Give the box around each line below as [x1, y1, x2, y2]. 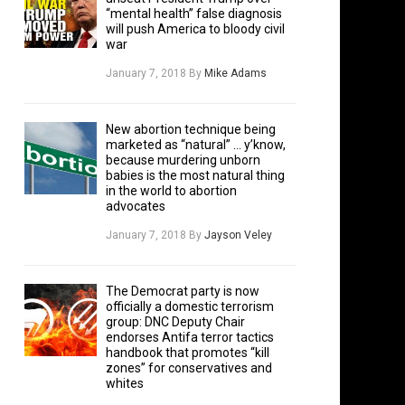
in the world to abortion [106, 184, 237, 199]
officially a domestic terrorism [106, 299, 274, 315]
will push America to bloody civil [106, 22, 285, 37]
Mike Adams [204, 67, 267, 80]
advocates [106, 199, 165, 214]
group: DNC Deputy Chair [106, 315, 245, 330]
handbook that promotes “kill [106, 345, 269, 361]
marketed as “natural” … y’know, [106, 137, 286, 153]
